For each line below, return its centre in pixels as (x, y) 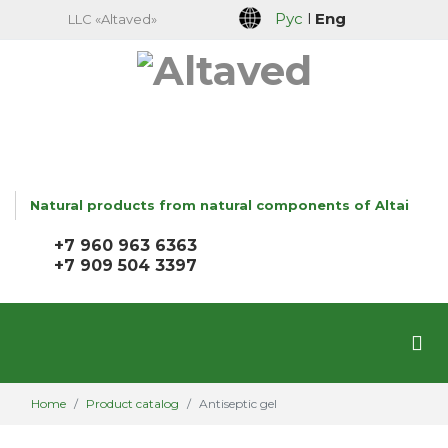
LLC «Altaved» (112, 19)
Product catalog (132, 403)
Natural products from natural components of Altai (219, 205)
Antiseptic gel (238, 403)
